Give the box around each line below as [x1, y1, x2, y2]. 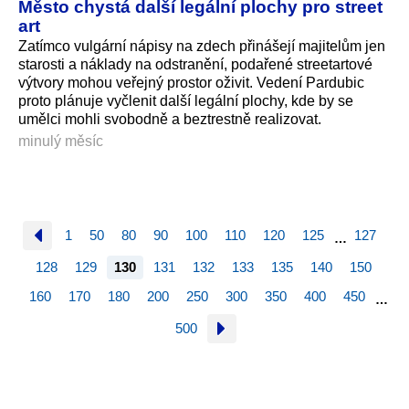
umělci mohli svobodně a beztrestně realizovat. [18, 111, 321, 128]
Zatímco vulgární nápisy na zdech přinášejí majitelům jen [18, 38, 385, 55]
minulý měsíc [18, 132, 103, 149]
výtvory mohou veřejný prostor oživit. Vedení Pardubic [18, 75, 364, 91]
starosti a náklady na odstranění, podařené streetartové [18, 57, 372, 73]
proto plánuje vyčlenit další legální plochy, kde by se [18, 93, 353, 110]
